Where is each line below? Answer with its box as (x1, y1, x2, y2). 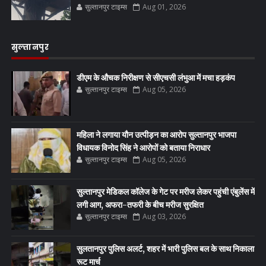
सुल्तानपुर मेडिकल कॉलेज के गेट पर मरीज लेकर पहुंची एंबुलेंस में (76, 186, 255, 197)
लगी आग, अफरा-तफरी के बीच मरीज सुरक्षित (76, 199, 204, 210)
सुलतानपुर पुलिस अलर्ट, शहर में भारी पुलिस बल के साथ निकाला (76, 243, 254, 254)
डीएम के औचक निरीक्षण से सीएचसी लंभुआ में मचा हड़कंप (76, 72, 235, 83)
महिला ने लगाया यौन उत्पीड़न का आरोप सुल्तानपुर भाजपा (76, 129, 236, 140)
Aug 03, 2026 (142, 211, 186, 221)
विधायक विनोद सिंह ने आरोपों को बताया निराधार (76, 142, 210, 153)
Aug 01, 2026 (142, 1, 186, 12)
